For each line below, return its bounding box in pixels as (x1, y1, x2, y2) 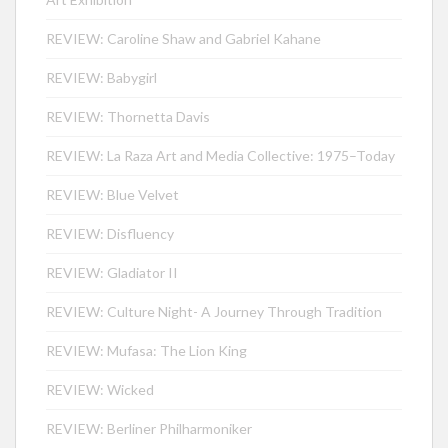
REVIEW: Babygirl (46, 68, 157, 86)
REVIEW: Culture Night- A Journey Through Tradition (46, 302, 382, 320)
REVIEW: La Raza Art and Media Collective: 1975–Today (46, 146, 395, 164)
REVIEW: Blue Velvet (46, 185, 179, 203)
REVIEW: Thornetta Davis (46, 107, 210, 125)
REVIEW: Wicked (46, 380, 154, 398)
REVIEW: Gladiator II (46, 263, 178, 281)
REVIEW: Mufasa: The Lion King (46, 341, 247, 359)
